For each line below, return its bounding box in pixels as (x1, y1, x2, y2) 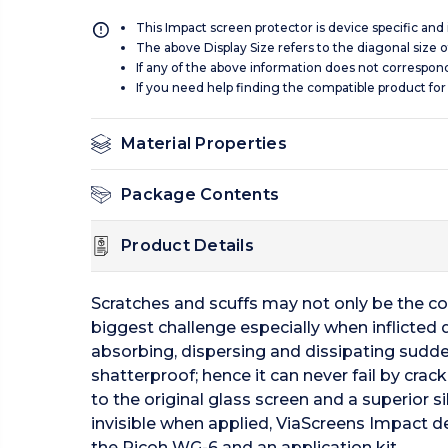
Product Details (121, 236, 254, 256)
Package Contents (121, 185, 279, 205)
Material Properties (121, 134, 287, 154)
